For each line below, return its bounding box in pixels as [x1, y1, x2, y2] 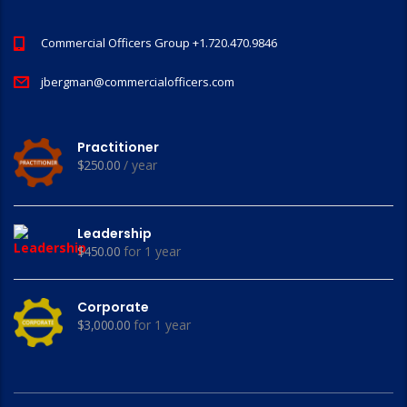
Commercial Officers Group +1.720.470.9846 [41, 35, 277, 51]
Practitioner [77, 138, 159, 156]
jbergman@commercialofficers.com [41, 74, 234, 90]
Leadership [77, 224, 152, 243]
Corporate [77, 298, 149, 316]
